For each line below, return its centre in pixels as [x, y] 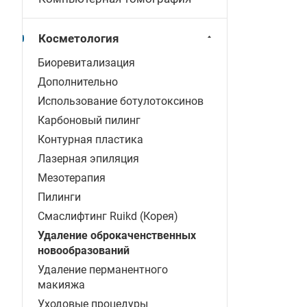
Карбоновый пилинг [89, 120]
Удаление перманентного [103, 270]
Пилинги [59, 197]
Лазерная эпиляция [88, 159]
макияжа [61, 285]
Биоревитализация [86, 63]
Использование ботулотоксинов [121, 101]
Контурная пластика [90, 139]
